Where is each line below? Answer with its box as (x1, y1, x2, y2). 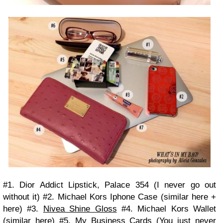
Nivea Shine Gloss (43, 204, 117, 214)
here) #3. (3, 204, 43, 214)
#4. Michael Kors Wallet (116, 204, 216, 214)
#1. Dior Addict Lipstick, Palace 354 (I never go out (3, 180, 216, 190)
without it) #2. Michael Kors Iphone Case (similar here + (3, 192, 216, 202)
